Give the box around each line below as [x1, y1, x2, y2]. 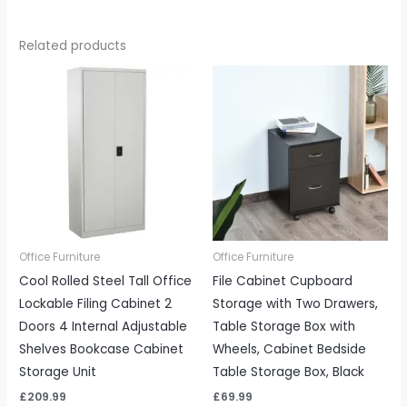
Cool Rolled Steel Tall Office [19, 272, 193, 290]
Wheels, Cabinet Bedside [213, 340, 366, 358]
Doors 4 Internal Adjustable [19, 317, 188, 335]
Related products [19, 36, 127, 55]
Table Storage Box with [213, 317, 355, 335]
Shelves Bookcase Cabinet [19, 340, 184, 358]
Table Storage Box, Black [213, 362, 364, 381]
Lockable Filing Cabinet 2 [19, 294, 173, 313]
